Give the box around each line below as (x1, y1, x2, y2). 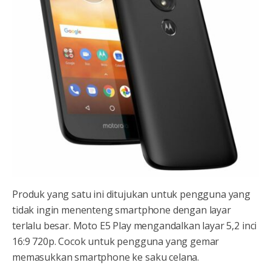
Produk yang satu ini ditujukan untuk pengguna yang (12, 188, 250, 201)
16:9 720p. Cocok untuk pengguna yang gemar (12, 235, 220, 249)
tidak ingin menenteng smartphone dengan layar (12, 203, 231, 217)
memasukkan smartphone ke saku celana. (12, 250, 200, 264)
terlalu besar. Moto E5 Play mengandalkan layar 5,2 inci (12, 219, 257, 233)
